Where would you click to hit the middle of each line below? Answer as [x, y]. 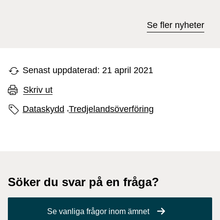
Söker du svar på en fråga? [83, 182]
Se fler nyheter [176, 25]
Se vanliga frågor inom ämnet [98, 211]
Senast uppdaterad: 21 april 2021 [88, 70]
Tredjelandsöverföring [111, 109]
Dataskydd [43, 109]
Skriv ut [38, 90]
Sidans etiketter [35, 108]
